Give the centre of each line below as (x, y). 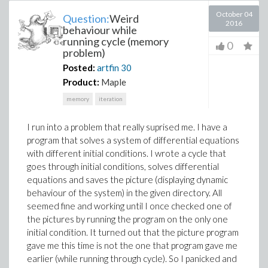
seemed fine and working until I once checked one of (130, 206)
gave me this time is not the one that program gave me (132, 245)
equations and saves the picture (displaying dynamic (127, 179)
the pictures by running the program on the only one (127, 219)
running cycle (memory (116, 41)
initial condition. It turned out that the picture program (133, 232)
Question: (86, 19)
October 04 (234, 14)
